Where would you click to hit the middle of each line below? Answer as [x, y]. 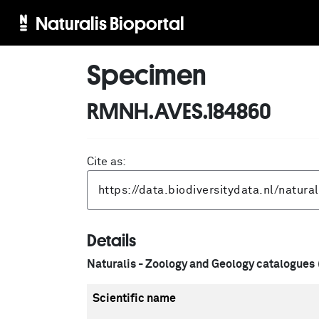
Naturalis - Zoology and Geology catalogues [201, 264]
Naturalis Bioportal [110, 23]
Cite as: [106, 162]
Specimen [147, 74]
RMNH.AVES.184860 [179, 110]
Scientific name [134, 298]
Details [111, 240]
